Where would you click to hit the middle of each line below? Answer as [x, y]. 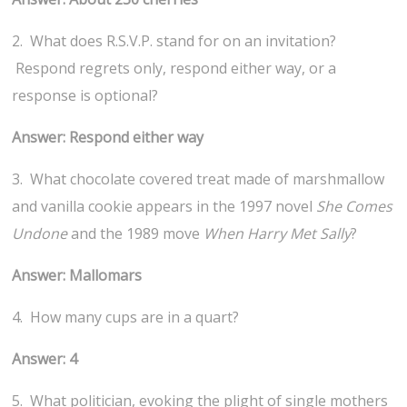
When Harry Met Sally [278, 234]
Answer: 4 [45, 359]
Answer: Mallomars [77, 276]
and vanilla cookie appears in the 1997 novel [164, 207]
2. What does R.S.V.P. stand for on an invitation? [174, 41]
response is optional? [85, 96]
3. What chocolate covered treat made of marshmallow [199, 179]
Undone [40, 234]
